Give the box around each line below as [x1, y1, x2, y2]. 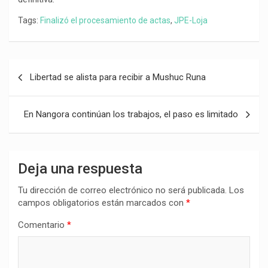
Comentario [18, 220, 67, 230]
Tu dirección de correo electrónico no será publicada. [18, 185, 227, 196]
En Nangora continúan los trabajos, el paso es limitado [24, 109, 238, 120]
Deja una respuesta [18, 160, 142, 177]
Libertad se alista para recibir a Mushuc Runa [30, 72, 206, 83]
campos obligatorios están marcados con [18, 197, 186, 208]
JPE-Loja [174, 16, 208, 25]
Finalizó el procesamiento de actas [40, 16, 170, 25]
